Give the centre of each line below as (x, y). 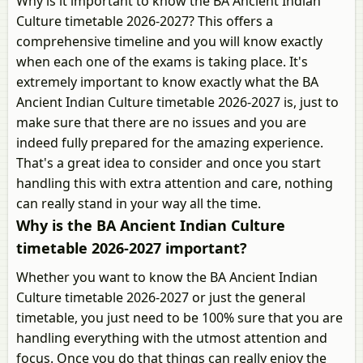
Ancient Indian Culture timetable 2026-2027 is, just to (177, 102)
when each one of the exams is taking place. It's (162, 62)
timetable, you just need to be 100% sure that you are (179, 318)
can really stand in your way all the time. (139, 203)
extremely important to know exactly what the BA (167, 82)
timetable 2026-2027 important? (132, 248)
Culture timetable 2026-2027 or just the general (161, 297)
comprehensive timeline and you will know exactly (169, 41)
